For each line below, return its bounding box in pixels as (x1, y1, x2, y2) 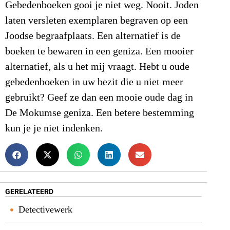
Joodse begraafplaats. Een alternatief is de (5, 30, 181, 42)
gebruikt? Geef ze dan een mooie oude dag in (5, 91, 193, 103)
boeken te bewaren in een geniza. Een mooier (5, 45, 194, 57)
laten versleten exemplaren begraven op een (5, 14, 188, 26)
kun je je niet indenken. (5, 122, 103, 134)
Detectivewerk (18, 204, 72, 215)
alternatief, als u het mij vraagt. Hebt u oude (5, 61, 189, 72)
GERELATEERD (5, 187, 53, 196)
